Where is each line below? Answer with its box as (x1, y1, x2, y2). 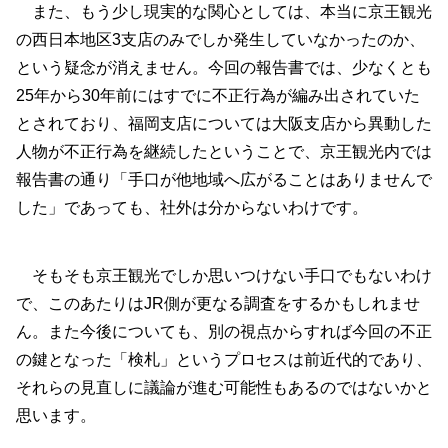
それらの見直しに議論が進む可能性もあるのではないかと (16, 379, 432, 396)
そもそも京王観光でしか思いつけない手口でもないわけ (16, 267, 432, 284)
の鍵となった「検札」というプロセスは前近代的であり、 (16, 351, 432, 368)
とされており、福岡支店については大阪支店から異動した (16, 115, 432, 132)
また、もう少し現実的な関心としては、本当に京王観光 (16, 3, 432, 20)
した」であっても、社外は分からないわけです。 (16, 199, 368, 216)
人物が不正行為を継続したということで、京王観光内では (16, 143, 432, 160)
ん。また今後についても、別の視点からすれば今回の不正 (16, 323, 432, 340)
